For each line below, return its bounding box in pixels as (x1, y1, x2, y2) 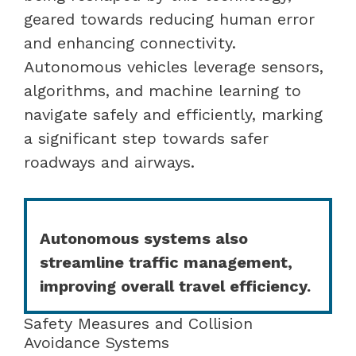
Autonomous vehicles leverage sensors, (24, 56, 323, 76)
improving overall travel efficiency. (40, 276, 311, 296)
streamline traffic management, (40, 252, 292, 272)
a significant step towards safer (24, 128, 269, 148)
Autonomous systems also (40, 228, 248, 248)
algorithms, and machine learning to (24, 80, 301, 100)
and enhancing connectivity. (24, 33, 236, 52)
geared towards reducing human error (24, 9, 315, 29)
